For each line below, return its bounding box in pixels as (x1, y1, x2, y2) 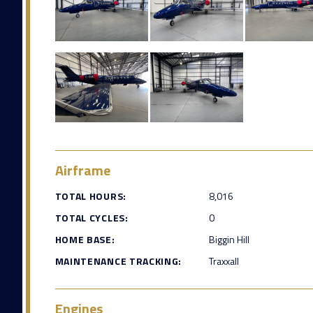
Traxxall (208, 254, 239, 269)
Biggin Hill (208, 232, 249, 247)
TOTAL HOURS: (54, 189, 126, 204)
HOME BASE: (54, 232, 115, 247)
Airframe (54, 159, 110, 182)
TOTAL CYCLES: (54, 210, 129, 226)
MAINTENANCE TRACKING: (54, 254, 182, 269)
